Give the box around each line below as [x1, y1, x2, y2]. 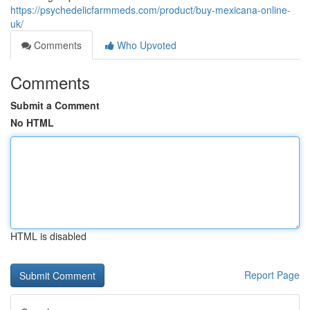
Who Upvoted [114, 38, 176, 52]
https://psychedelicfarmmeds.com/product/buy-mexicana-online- [10, 3, 291, 17]
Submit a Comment [10, 98, 100, 112]
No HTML [10, 116, 54, 129]
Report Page [244, 268, 300, 282]
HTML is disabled [10, 229, 86, 243]
